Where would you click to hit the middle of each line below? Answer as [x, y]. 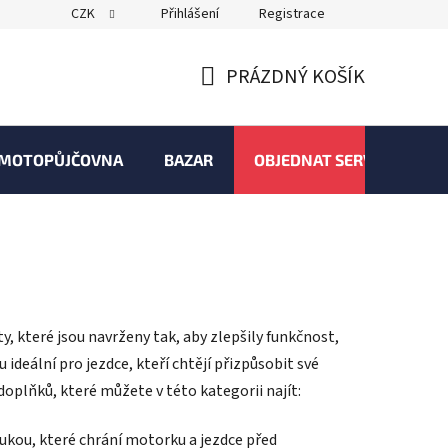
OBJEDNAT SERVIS [320, 159]
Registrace [292, 14]
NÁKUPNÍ [239, 100]
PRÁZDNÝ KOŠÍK [295, 77]
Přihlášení [190, 14]
